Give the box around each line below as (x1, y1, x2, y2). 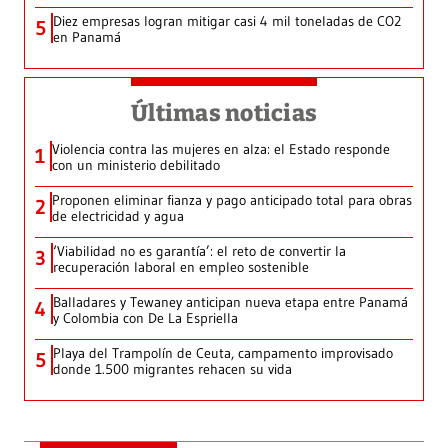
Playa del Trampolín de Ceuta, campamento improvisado (53, 344, 393, 363)
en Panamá (53, 28, 121, 47)
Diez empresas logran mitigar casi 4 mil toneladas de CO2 (53, 12, 401, 31)
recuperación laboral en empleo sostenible (53, 258, 309, 277)
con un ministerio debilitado (52, 156, 220, 175)
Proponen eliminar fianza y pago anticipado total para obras (52, 191, 412, 210)
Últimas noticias (131, 99, 317, 128)
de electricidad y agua (52, 207, 184, 226)
